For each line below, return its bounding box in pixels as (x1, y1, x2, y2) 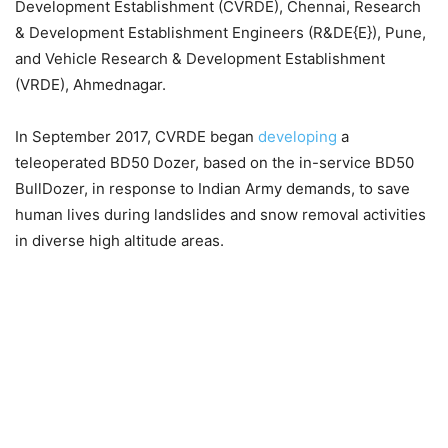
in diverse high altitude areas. (15, 231, 224, 250)
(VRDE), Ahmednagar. (15, 75, 174, 94)
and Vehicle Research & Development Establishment (15, 49, 385, 68)
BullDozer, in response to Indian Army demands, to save (15, 179, 410, 198)
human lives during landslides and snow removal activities (15, 205, 426, 224)
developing (258, 127, 337, 146)
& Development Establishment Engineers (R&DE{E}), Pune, (15, 23, 426, 42)
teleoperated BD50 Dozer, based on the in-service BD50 (15, 153, 414, 172)
